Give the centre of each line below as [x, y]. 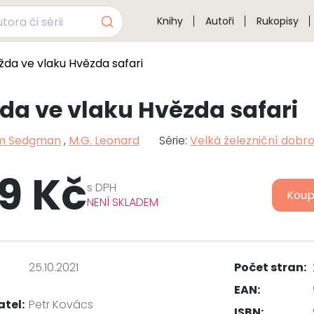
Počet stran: [270, 267]
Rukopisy [278, 21]
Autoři [220, 21]
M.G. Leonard [104, 141]
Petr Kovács [61, 304]
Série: [174, 141]
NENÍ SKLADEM [122, 202]
